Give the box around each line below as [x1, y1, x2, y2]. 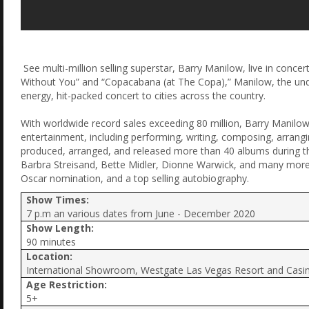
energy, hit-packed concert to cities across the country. [21, 88, 268, 102]
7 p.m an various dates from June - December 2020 [26, 206, 256, 220]
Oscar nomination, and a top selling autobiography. [21, 171, 249, 185]
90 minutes [26, 235, 77, 248]
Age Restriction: [26, 277, 108, 291]
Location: [26, 249, 73, 263]
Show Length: [26, 221, 94, 235]
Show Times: [26, 192, 90, 206]
